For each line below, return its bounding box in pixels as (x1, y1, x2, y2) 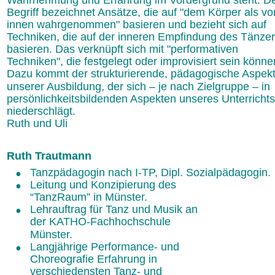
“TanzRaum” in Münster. (29, 191, 147, 204)
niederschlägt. (7, 104, 76, 117)
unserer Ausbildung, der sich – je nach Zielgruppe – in (7, 80, 273, 93)
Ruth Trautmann (7, 150, 91, 163)
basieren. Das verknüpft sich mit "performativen (7, 43, 241, 56)
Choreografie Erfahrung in (29, 252, 160, 265)
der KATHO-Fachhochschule (29, 215, 174, 228)
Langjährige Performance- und (29, 240, 182, 253)
